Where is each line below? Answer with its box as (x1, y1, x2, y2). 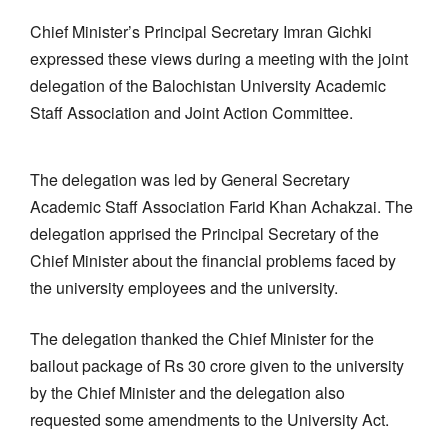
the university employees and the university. (30, 275, 338, 299)
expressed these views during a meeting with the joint (30, 46, 408, 70)
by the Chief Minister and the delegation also (30, 380, 345, 404)
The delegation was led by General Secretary (30, 167, 350, 191)
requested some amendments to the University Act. (30, 407, 389, 431)
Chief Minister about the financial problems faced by (30, 248, 396, 272)
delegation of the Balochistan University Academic (30, 73, 386, 97)
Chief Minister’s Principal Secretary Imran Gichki (30, 19, 372, 43)
